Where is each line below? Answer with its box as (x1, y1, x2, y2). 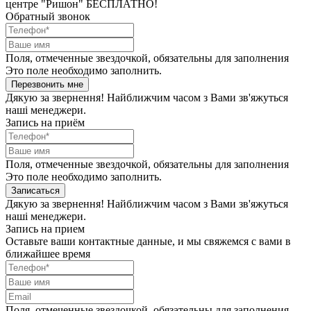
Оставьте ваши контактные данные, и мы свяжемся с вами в (6, 235, 291, 247)
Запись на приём (6, 116, 85, 128)
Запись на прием (6, 222, 85, 235)
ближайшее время (6, 247, 90, 260)
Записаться (11, 185, 60, 196)
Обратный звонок (6, 10, 90, 22)
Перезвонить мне (11, 78, 83, 90)
